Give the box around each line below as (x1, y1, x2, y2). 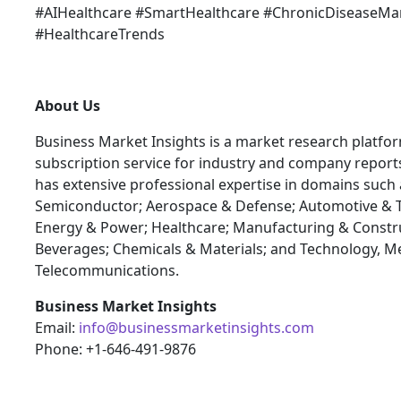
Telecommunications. (35, 260, 179, 280)
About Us (35, 95, 100, 115)
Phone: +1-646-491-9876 (35, 338, 196, 359)
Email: (35, 317, 79, 337)
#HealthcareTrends (35, 23, 165, 44)
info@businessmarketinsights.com (79, 317, 314, 337)
